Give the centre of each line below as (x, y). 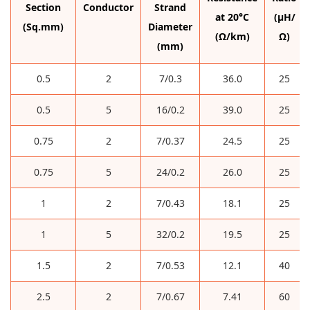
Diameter (170, 27)
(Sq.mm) (43, 27)
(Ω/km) (232, 37)
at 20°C (232, 17)
